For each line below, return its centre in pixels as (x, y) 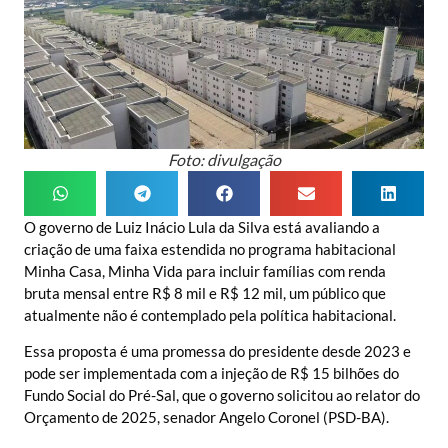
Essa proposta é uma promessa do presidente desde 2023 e (217, 351)
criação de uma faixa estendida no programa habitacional (210, 249)
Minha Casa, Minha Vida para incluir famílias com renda (205, 271)
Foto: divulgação (224, 159)
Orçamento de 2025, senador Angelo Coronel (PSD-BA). (206, 417)
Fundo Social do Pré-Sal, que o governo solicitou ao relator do (222, 395)
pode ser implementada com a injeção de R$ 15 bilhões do (211, 373)
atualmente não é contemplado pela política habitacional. (210, 315)
